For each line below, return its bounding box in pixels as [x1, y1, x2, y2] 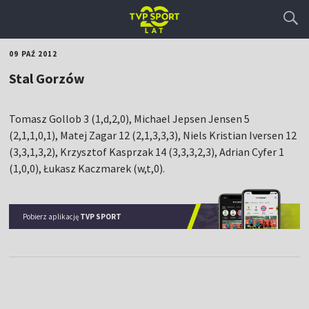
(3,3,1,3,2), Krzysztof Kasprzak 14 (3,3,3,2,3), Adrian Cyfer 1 [9, 145, 285, 159]
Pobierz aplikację [23, 211, 81, 221]
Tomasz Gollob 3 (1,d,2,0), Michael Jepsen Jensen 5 [9, 112, 250, 126]
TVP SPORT [80, 211, 122, 221]
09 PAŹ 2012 [9, 49, 58, 59]
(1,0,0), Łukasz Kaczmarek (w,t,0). [9, 161, 166, 175]
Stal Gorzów [9, 70, 86, 87]
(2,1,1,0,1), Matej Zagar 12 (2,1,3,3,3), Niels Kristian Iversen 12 [9, 128, 297, 142]
